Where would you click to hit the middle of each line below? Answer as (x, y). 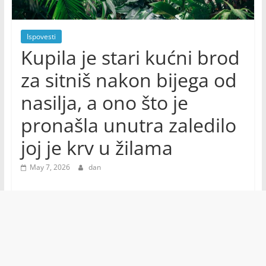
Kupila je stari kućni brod (130, 58)
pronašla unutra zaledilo (128, 125)
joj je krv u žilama (96, 148)
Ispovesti (41, 37)
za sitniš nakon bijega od (129, 80)
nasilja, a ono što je (104, 103)
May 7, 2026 (50, 167)
